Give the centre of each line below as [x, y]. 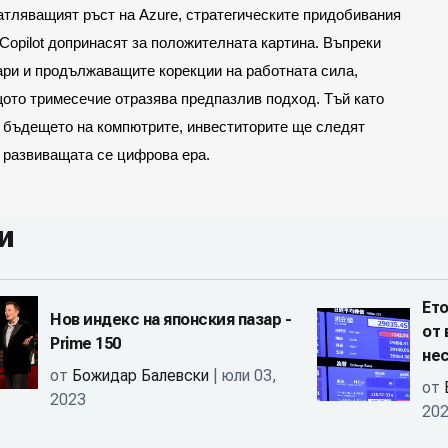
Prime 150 [85, 343]
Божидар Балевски [140, 375]
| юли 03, [243, 375]
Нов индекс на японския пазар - [170, 319]
